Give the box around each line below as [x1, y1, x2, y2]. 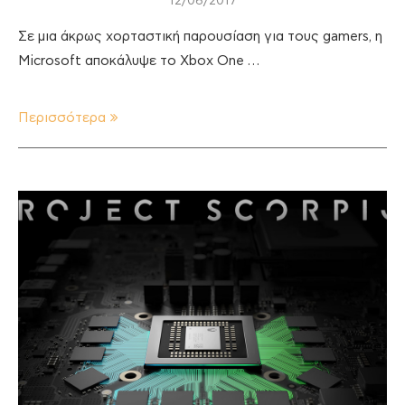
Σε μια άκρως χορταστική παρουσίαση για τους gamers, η [18, 29, 382, 43]
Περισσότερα [18, 110, 106, 125]
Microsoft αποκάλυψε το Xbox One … [18, 53, 259, 68]
